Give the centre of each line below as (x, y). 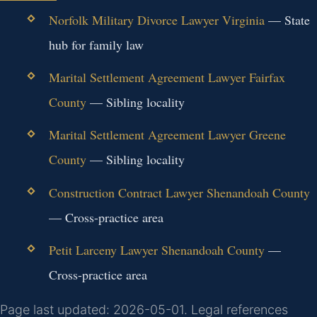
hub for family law (96, 45)
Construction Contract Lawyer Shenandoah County (179, 192)
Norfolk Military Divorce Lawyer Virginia (156, 20)
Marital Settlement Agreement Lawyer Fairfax (167, 77)
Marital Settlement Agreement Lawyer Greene (167, 135)
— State (287, 20)
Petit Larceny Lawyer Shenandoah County (156, 249)
